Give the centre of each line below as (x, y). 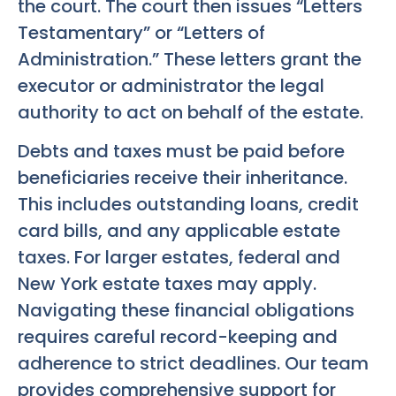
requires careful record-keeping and (178, 337)
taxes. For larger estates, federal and (179, 258)
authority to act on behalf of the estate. (190, 112)
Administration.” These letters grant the (190, 59)
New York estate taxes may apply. (167, 284)
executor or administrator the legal (171, 85)
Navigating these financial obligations (186, 311)
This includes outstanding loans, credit (188, 205)
